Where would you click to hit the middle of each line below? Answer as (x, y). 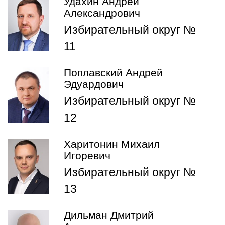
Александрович (102, 13)
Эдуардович (94, 85)
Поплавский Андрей (113, 73)
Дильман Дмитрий (109, 216)
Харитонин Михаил (112, 144)
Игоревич (87, 156)
